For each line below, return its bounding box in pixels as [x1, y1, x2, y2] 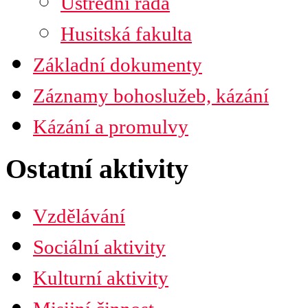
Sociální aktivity [33, 235, 166, 258]
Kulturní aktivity [33, 266, 168, 289]
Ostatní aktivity [5, 153, 188, 185]
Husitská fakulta [60, 23, 192, 45]
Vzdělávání [33, 204, 125, 227]
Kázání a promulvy [33, 115, 188, 138]
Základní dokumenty [33, 54, 202, 76]
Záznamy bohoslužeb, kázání [33, 85, 269, 107]
